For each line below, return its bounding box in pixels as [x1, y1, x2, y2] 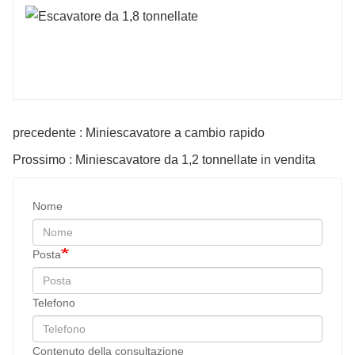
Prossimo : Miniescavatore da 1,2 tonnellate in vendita [13, 152, 315, 166]
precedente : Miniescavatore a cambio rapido [13, 125, 265, 139]
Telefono [32, 296, 75, 309]
